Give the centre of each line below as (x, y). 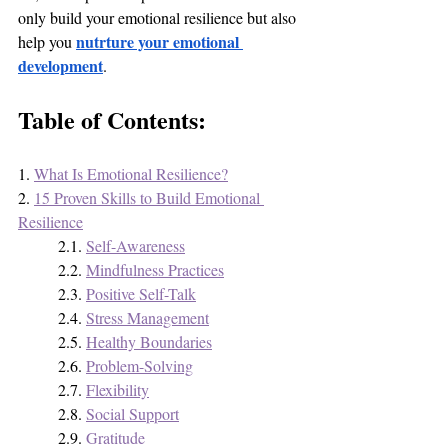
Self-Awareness (135, 246)
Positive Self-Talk (141, 294)
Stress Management (147, 318)
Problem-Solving (139, 366)
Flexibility (117, 390)
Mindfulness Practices (155, 270)
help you (47, 42)
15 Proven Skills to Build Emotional (149, 198)
